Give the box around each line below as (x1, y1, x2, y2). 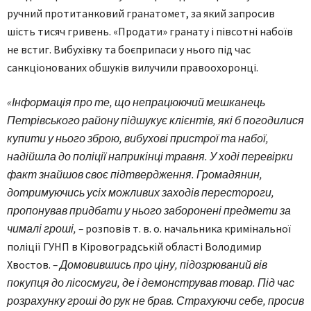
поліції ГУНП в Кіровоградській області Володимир (7, 239, 262, 253)
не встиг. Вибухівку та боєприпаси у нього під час (7, 42, 251, 56)
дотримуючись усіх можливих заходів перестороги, (7, 185, 274, 199)
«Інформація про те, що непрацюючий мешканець (7, 95, 265, 109)
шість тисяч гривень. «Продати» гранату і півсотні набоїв (7, 24, 293, 38)
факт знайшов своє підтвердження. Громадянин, (7, 167, 262, 181)
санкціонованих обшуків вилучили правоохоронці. (7, 60, 258, 74)
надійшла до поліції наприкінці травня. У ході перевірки (7, 149, 293, 163)
